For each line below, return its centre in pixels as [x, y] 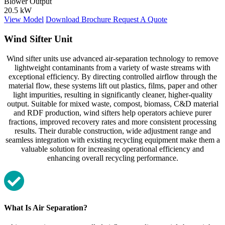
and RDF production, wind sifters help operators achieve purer [113, 113]
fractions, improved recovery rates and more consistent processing [113, 122]
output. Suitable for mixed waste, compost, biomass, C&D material [113, 103]
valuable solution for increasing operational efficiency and [113, 149]
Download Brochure [79, 20]
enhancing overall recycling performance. [113, 158]
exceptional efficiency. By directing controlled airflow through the [113, 76]
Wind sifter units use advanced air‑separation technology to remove [113, 58]
